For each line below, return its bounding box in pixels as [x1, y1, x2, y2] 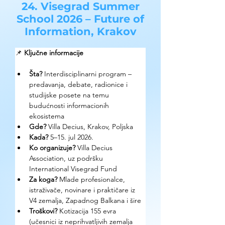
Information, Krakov [24, 25, 137, 38]
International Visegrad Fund [29, 164, 117, 173]
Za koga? [29, 175, 59, 184]
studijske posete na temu [29, 90, 111, 99]
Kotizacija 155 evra [59, 206, 118, 215]
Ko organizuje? [29, 143, 77, 152]
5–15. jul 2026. [48, 133, 93, 142]
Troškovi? [29, 206, 59, 215]
